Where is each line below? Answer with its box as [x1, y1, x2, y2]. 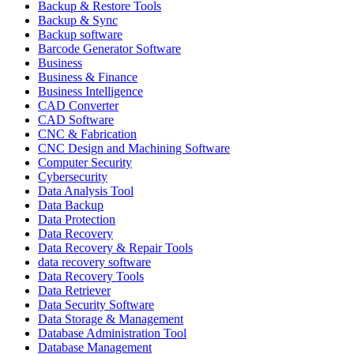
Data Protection [38, 212, 115, 226]
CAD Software [38, 112, 114, 126]
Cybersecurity [38, 169, 107, 183]
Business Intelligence [38, 84, 143, 98]
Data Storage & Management [38, 311, 183, 326]
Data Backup [38, 198, 104, 212]
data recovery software [38, 254, 151, 269]
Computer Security [38, 155, 132, 169]
